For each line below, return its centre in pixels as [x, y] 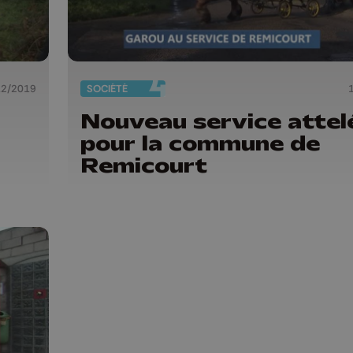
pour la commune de [200, 144]
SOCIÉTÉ [107, 88]
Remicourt [144, 166]
